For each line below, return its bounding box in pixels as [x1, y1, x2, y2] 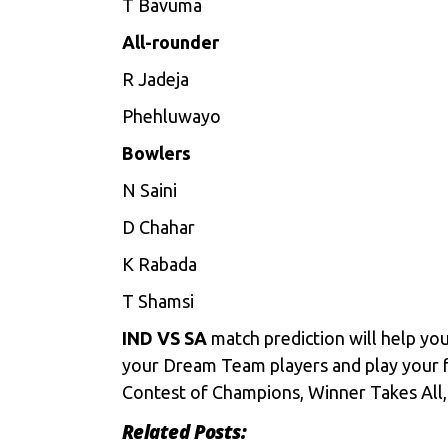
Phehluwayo [122, 106, 221, 126]
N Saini [122, 180, 177, 200]
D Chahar [122, 217, 195, 237]
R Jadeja [122, 69, 189, 89]
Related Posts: [122, 419, 247, 444]
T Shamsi [122, 291, 194, 311]
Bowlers [122, 143, 191, 163]
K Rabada [122, 254, 197, 274]
